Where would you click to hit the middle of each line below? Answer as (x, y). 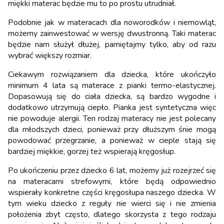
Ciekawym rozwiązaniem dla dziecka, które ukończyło (112, 74)
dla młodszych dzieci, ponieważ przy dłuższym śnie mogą (112, 129)
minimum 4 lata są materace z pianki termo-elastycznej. (112, 85)
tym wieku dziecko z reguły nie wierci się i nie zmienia (112, 203)
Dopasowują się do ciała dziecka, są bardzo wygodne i (112, 96)
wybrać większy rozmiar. (50, 55)
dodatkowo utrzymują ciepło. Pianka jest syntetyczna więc (112, 107)
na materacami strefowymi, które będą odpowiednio (112, 181)
